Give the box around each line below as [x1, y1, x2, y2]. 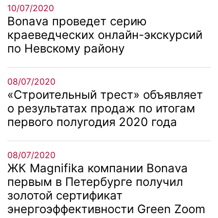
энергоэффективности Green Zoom [7, 201, 205, 216]
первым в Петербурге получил [7, 174, 183, 189]
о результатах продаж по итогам [7, 101, 195, 115]
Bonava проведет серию [7, 14, 147, 28]
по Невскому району [7, 41, 125, 55]
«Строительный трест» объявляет [7, 87, 203, 102]
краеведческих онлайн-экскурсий [7, 27, 202, 42]
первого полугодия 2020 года [7, 114, 177, 129]
